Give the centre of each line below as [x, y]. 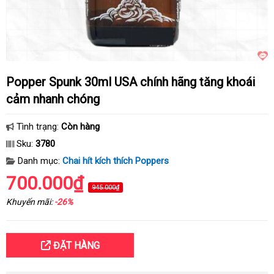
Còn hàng [80, 127]
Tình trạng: [38, 127]
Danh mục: [39, 161]
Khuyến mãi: [30, 202]
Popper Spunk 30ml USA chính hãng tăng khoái [10, 82]
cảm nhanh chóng [53, 99]
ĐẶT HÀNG [75, 246]
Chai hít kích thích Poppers [116, 161]
